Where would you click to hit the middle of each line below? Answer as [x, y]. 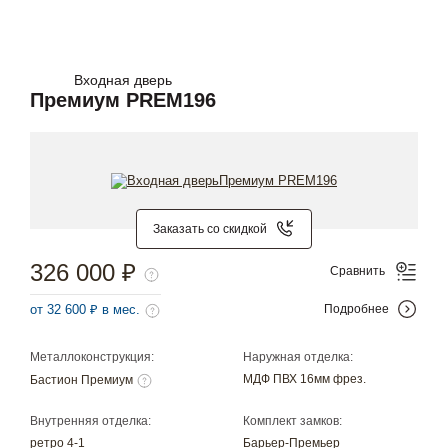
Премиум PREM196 [123, 100]
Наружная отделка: [298, 356]
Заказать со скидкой [210, 228]
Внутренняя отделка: [90, 421]
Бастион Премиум [83, 380]
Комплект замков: [293, 421]
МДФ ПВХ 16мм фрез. [305, 378]
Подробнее [356, 309]
